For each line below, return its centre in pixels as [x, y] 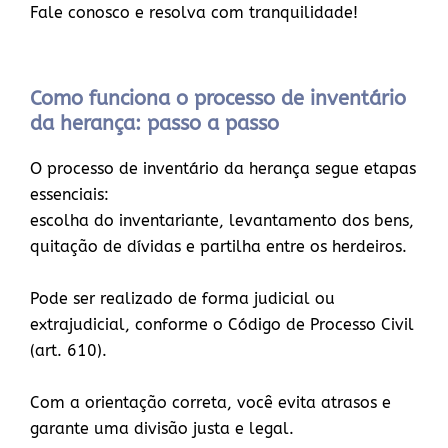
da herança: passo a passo [154, 123]
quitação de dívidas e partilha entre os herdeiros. [221, 246]
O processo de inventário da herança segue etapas [223, 168]
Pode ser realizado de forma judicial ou [182, 298]
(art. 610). [71, 350]
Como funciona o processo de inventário [218, 98]
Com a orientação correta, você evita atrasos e [210, 402]
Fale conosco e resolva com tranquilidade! [194, 12]
